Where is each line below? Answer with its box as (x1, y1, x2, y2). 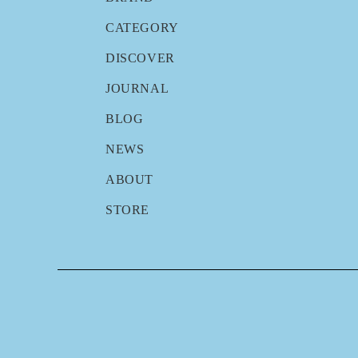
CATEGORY (105, 20, 179, 34)
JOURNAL (105, 81, 169, 95)
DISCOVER (105, 50, 175, 65)
